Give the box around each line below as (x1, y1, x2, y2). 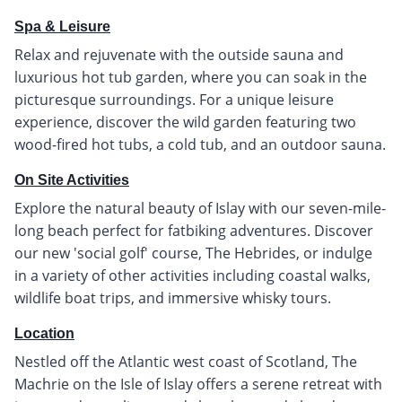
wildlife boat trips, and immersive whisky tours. (14, 287, 331, 308)
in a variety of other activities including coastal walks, (14, 265, 371, 285)
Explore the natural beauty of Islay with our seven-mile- (14, 197, 386, 218)
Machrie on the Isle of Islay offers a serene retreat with (14, 373, 382, 394)
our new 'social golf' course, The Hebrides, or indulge (14, 242, 372, 263)
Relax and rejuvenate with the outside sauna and (14, 44, 344, 65)
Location (14, 325, 74, 341)
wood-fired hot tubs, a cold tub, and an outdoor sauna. (14, 134, 386, 154)
